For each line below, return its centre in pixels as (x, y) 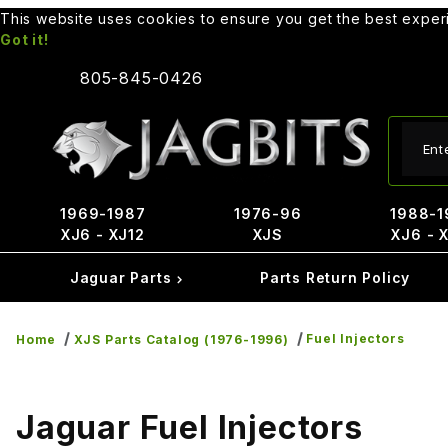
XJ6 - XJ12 (102, 234)
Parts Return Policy (335, 277)
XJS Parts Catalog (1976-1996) (181, 339)
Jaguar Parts (123, 277)
